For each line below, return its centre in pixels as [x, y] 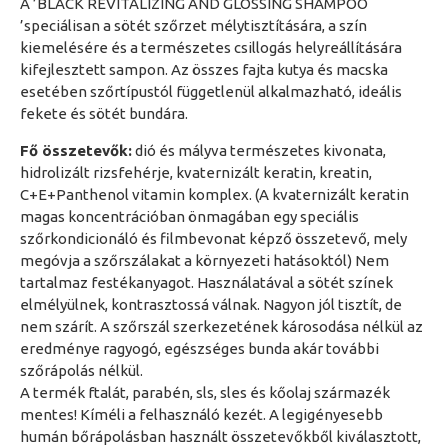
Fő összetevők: [76, 150]
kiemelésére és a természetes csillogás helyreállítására [211, 47]
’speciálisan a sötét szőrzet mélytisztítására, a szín [193, 25]
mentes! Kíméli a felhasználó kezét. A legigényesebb [201, 414]
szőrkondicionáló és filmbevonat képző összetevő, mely [213, 238]
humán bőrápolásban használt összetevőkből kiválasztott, [220, 436]
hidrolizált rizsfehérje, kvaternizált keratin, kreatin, [196, 172]
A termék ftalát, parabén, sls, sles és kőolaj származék [205, 392]
